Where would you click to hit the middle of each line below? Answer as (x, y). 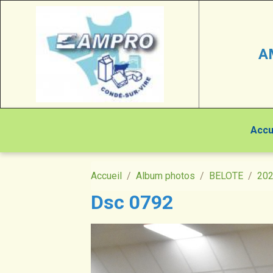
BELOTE (226, 176)
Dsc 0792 (132, 202)
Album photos (166, 176)
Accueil (107, 176)
